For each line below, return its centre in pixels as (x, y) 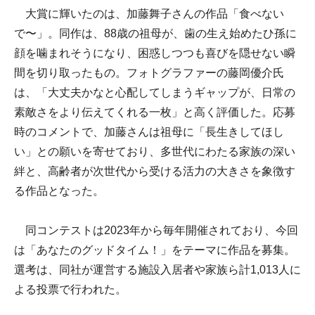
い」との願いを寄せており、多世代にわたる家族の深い (155, 151)
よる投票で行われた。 (70, 289)
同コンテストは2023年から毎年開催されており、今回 (156, 230)
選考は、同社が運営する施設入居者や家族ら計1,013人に (157, 269)
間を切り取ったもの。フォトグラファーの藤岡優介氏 (149, 72)
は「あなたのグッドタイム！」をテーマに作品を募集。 (155, 250)
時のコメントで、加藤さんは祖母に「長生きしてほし (149, 131)
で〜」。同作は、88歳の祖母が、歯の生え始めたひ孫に (155, 33)
